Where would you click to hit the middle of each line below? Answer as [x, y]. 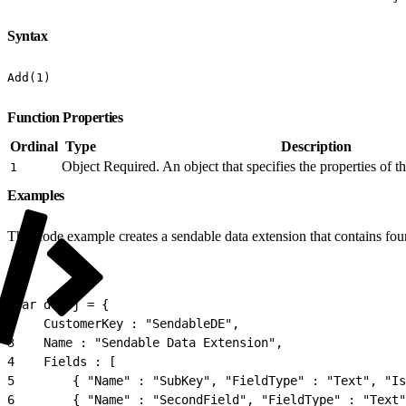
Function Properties [67, 117]
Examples [38, 195]
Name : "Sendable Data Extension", [149, 342]
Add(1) [29, 77]
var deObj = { [62, 304]
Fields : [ [65, 361]
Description [316, 146]
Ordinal [34, 146]
